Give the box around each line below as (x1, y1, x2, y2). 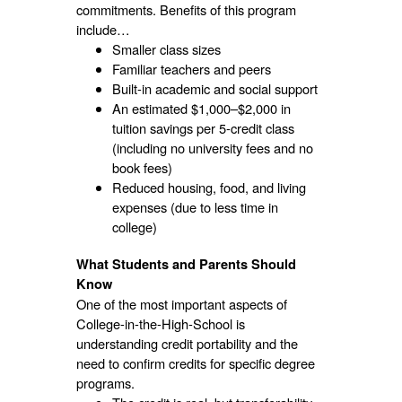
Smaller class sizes (111, 39, 221, 58)
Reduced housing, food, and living (111, 177, 306, 197)
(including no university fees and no (111, 137, 313, 157)
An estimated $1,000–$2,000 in (111, 98, 291, 118)
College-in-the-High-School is (75, 313, 245, 333)
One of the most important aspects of (75, 293, 287, 313)
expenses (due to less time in (111, 197, 278, 216)
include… (75, 19, 130, 39)
